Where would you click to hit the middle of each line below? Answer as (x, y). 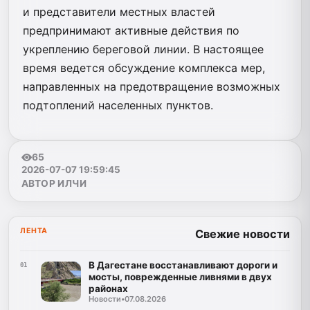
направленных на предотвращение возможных (152, 86)
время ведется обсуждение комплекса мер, (144, 67)
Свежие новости (243, 234)
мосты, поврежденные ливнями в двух (180, 277)
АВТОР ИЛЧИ (54, 184)
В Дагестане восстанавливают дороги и (183, 265)
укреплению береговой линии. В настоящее (143, 49)
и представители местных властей (119, 11)
